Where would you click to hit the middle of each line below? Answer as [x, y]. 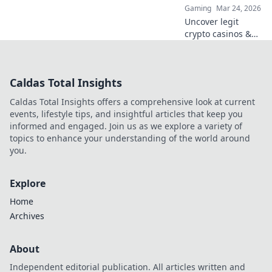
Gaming [198, 8]
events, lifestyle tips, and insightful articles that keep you [126, 114]
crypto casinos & [218, 34]
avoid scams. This [220, 46]
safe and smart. [216, 94]
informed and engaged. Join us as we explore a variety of [126, 126]
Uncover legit [212, 22]
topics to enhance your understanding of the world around [130, 138]
